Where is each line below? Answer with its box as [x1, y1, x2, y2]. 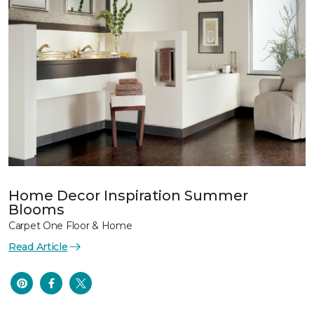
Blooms [8, 200, 64, 218]
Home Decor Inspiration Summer [8, 186, 248, 204]
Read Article [8, 240, 68, 253]
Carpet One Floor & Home [8, 219, 132, 232]
